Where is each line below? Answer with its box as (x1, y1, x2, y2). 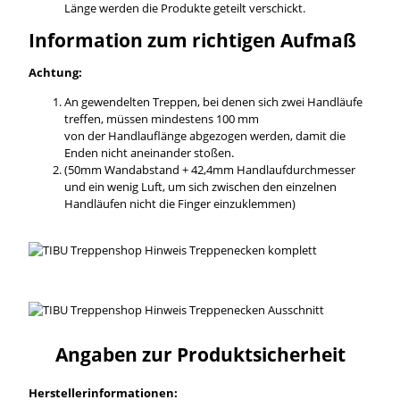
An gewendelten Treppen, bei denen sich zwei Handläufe (63, 93, 362, 110)
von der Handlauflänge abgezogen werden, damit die (63, 127, 346, 144)
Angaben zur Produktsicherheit (54, 342, 346, 368)
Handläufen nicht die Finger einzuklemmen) (63, 195, 296, 212)
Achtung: (28, 63, 82, 80)
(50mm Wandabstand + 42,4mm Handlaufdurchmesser (63, 161, 355, 178)
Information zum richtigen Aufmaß (28, 27, 356, 53)
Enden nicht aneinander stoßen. (63, 144, 234, 161)
